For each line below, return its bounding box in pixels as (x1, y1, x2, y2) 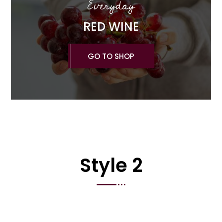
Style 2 (79, 152, 143, 179)
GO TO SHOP (88, 51, 134, 61)
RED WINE (83, 18, 139, 35)
